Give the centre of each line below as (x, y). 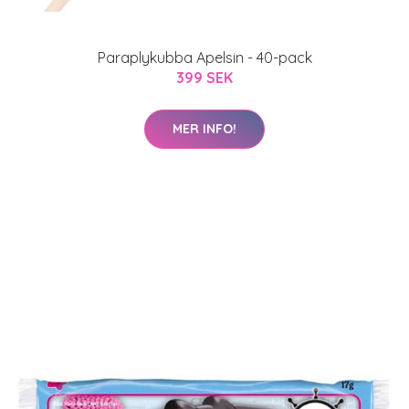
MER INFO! (204, 129)
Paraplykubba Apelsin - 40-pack (204, 58)
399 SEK (204, 78)
